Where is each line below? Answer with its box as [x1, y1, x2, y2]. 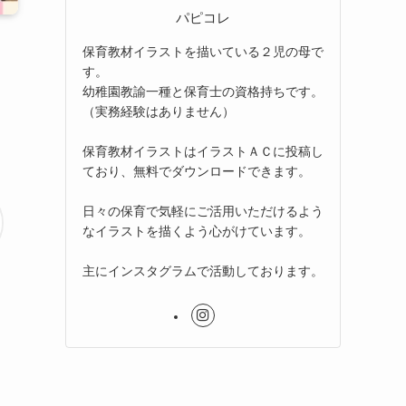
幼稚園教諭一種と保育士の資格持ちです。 [82, 83, 324, 99]
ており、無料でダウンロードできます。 [82, 163, 311, 179]
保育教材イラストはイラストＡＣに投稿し [82, 143, 324, 159]
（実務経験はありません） [82, 103, 235, 119]
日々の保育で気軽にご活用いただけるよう [82, 203, 324, 218]
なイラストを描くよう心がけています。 [82, 223, 311, 238]
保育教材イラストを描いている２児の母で [82, 43, 324, 59]
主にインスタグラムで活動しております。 [82, 263, 324, 278]
